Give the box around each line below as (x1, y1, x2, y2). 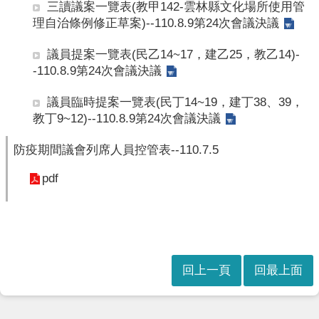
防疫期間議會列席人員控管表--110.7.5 (14, 142, 219, 157)
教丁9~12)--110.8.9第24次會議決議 (33, 111, 221, 125)
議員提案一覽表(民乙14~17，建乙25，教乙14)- (47, 47, 300, 61)
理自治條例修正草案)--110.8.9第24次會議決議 (33, 16, 279, 30)
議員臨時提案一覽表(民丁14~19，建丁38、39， (47, 95, 303, 109)
